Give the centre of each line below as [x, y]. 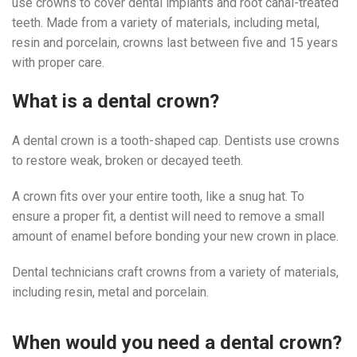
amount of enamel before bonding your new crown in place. [175, 236]
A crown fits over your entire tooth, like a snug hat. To [158, 196]
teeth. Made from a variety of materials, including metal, [166, 22]
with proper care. [58, 62]
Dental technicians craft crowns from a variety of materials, [175, 272]
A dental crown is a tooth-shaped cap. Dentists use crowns [176, 140]
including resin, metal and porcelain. [110, 292]
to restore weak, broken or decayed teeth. [127, 160]
